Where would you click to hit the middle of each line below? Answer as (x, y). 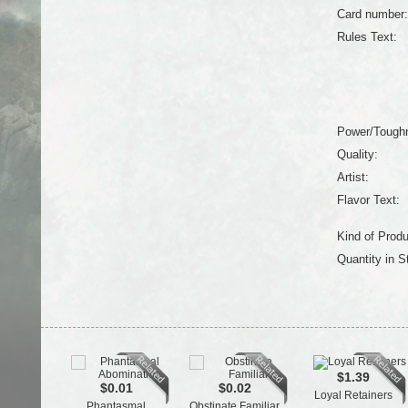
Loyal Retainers (353, 395)
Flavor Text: (368, 200)
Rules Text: (367, 37)
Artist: (352, 177)
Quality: (357, 154)
